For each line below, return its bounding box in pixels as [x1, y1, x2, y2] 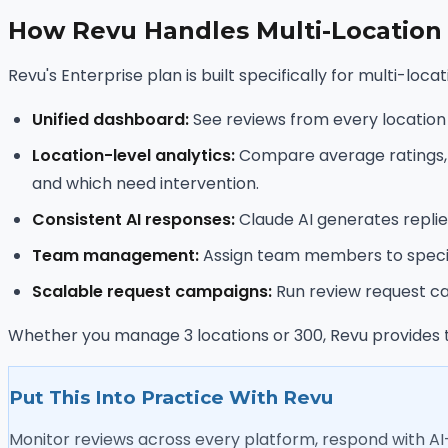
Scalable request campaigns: [32, 279, 272, 303]
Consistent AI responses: [32, 207, 235, 231]
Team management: [32, 243, 199, 267]
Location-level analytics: [32, 143, 235, 167]
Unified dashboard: [32, 107, 189, 131]
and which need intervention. [32, 171, 259, 195]
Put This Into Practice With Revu [9, 385, 333, 409]
